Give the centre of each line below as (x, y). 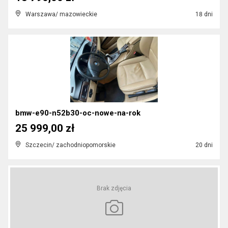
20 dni (203, 145)
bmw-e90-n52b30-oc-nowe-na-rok (78, 113)
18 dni (203, 14)
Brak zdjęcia (114, 188)
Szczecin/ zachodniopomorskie (70, 145)
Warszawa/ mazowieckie (61, 14)
